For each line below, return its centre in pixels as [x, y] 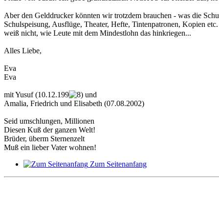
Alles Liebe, [23, 50]
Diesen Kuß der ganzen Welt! [50, 130]
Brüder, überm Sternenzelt [44, 138]
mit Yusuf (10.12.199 [36, 94]
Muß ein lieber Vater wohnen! [50, 147]
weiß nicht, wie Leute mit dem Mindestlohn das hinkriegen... [98, 33]
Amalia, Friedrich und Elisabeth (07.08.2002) [74, 103]
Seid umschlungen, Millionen [49, 121]
